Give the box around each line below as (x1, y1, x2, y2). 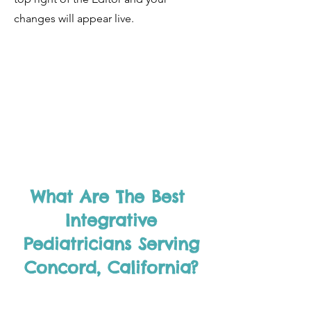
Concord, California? (24, 257, 198, 278)
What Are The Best (31, 186, 192, 207)
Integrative (65, 210, 157, 230)
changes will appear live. (14, 12, 137, 25)
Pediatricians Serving (23, 233, 199, 254)
